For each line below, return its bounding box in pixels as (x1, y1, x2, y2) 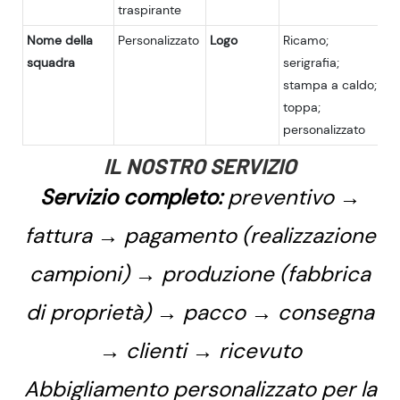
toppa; (283, 98, 321, 115)
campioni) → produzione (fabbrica (29, 259, 371, 287)
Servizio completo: (39, 182, 222, 211)
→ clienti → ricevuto (98, 336, 302, 364)
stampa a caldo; (283, 76, 377, 93)
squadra (27, 54, 75, 71)
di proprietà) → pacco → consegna (26, 297, 374, 326)
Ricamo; (283, 31, 329, 48)
